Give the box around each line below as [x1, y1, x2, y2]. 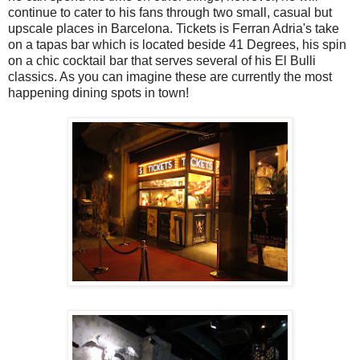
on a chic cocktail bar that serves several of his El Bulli [8, 53, 316, 67]
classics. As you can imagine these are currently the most [8, 69, 332, 84]
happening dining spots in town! [8, 85, 189, 100]
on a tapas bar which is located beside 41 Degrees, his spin [8, 37, 346, 51]
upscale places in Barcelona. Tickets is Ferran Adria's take [8, 21, 339, 35]
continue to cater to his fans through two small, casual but [8, 5, 332, 19]
